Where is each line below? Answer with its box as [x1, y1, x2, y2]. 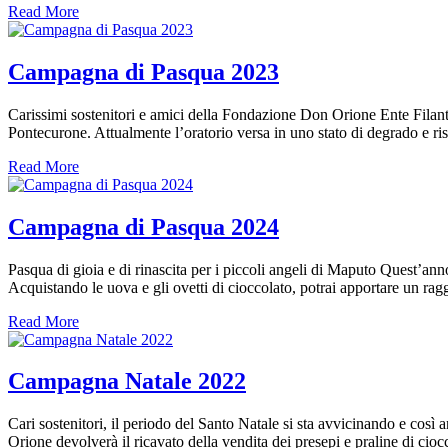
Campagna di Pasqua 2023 [8, 58, 279, 85]
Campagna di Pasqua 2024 [8, 213, 279, 240]
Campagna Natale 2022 [8, 368, 246, 395]
